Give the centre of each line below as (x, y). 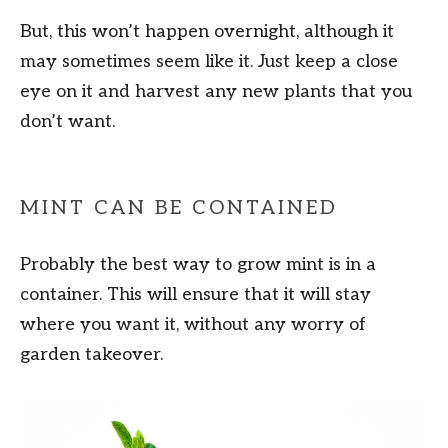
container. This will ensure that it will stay (195, 295)
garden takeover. (91, 355)
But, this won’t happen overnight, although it (207, 32)
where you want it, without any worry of (193, 325)
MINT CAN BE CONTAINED (179, 208)
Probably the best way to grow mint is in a (198, 265)
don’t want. (67, 122)
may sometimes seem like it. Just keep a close (209, 62)
